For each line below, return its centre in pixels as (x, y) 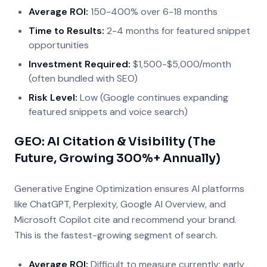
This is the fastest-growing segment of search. (116, 235)
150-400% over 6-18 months (153, 12)
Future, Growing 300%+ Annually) (117, 158)
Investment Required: (80, 64)
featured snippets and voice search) (108, 112)
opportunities (59, 45)
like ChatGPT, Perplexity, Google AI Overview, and (120, 204)
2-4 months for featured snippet (177, 31)
